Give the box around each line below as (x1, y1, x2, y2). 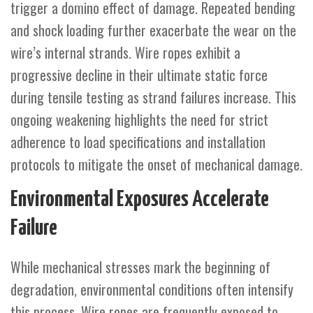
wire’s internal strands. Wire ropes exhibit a (10, 41, 240, 63)
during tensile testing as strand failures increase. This (10, 86, 296, 108)
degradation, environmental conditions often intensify (10, 278, 293, 300)
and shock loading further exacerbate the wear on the (10, 19, 296, 41)
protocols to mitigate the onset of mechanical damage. (10, 153, 303, 175)
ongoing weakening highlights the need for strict (10, 108, 268, 130)
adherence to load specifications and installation (10, 131, 265, 152)
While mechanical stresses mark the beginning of (10, 256, 270, 277)
